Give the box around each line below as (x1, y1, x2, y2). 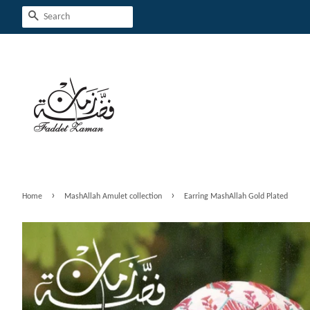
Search (39, 12, 69, 23)
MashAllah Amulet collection (64, 192, 162, 201)
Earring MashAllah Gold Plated (184, 192, 288, 201)
